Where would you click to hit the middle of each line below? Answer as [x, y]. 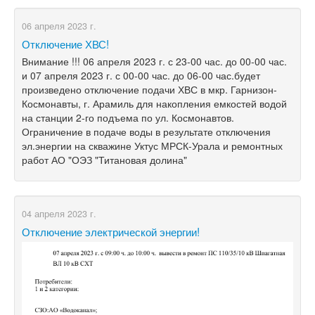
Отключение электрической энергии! [111, 231]
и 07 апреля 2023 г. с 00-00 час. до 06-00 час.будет [141, 75]
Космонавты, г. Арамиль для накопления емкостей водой [154, 103]
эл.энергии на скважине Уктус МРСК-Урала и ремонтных [152, 145]
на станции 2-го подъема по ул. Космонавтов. [128, 117]
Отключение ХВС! [65, 43]
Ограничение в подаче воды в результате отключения [146, 131]
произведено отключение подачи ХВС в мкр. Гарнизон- [149, 89]
